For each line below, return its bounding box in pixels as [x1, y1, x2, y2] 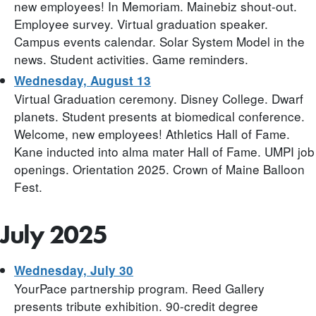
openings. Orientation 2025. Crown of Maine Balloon [14, 160, 305, 178]
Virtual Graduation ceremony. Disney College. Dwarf [14, 90, 303, 108]
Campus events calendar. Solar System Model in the [14, 32, 305, 51]
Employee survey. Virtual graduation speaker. [14, 15, 268, 33]
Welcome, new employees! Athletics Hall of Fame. [14, 125, 290, 143]
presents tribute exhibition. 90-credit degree [14, 297, 258, 315]
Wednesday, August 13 [14, 72, 151, 90]
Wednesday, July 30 [14, 262, 133, 279]
